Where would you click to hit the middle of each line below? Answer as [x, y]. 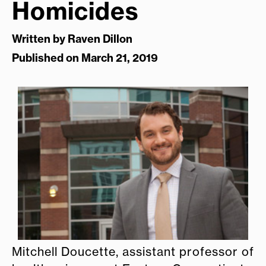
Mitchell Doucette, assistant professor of [133, 251]
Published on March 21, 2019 [85, 58]
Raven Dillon [100, 39]
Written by [40, 39]
